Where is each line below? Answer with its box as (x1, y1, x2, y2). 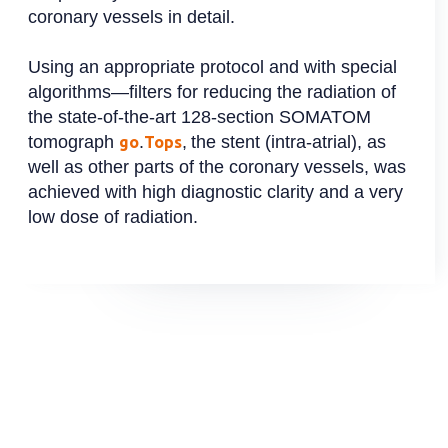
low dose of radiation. (28, 207, 199, 228)
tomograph (28, 132, 120, 153)
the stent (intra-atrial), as (191, 132, 387, 153)
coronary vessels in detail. (28, 7, 236, 28)
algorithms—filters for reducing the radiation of (28, 82, 397, 103)
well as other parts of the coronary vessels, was (28, 157, 407, 178)
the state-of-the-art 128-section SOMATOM (28, 107, 372, 128)
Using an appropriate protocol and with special (28, 57, 398, 78)
